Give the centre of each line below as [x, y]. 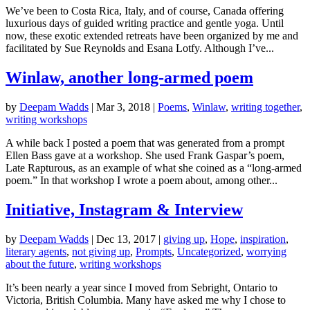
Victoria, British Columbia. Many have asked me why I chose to [146, 300]
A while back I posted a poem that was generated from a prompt [145, 143]
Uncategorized [209, 251]
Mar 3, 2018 [123, 107]
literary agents [36, 251]
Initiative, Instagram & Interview [124, 210]
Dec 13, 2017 [126, 239]
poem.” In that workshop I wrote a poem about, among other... [142, 181]
